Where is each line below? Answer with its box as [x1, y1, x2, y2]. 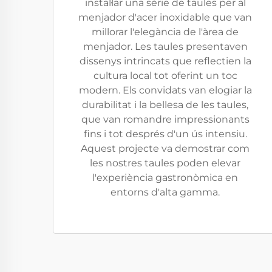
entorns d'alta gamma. [110, 186, 220, 198]
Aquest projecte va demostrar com [81, 143, 250, 154]
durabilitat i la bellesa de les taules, [82, 99, 248, 110]
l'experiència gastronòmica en [92, 172, 238, 183]
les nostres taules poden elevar [90, 157, 240, 169]
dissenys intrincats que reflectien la [79, 55, 251, 67]
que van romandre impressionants [81, 114, 250, 125]
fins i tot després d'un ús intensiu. [83, 128, 247, 140]
